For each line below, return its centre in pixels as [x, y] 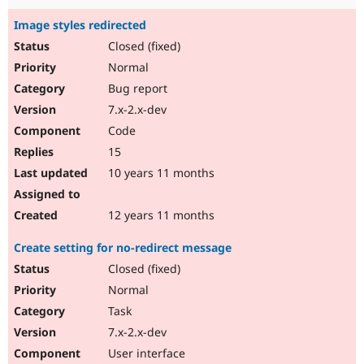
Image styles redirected [80, 25]
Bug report [136, 89]
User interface [145, 353]
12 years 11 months [160, 215]
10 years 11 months [160, 173]
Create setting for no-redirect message [123, 248]
